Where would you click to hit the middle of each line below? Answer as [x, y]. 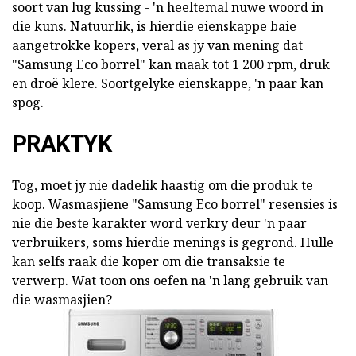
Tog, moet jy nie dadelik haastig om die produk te [163, 186]
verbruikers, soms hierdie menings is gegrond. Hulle [173, 243]
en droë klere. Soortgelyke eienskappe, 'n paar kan [168, 84]
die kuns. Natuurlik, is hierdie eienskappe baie [154, 27]
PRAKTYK [62, 144]
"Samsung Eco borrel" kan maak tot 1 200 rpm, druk [171, 65]
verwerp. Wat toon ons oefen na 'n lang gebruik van [170, 281]
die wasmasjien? [62, 300]
